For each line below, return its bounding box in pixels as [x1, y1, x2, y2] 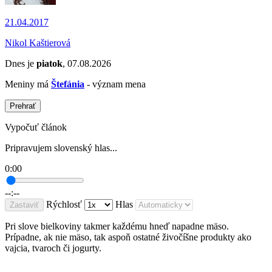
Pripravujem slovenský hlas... [5, 143, 117, 154]
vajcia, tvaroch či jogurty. [5, 243, 101, 254]
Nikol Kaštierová [5, 38, 70, 49]
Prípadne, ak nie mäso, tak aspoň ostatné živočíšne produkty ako [5, 232, 251, 243]
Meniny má [5, 79, 51, 90]
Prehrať [10, 101, 36, 111]
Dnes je [5, 58, 36, 69]
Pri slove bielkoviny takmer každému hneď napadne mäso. [5, 221, 229, 232]
